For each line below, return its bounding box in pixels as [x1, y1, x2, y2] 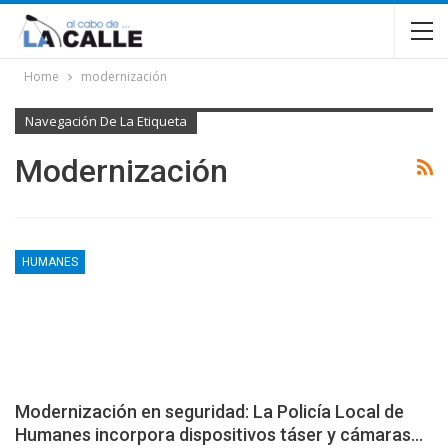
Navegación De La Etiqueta [25, 112, 187, 130]
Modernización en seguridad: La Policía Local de [15, 401, 404, 423]
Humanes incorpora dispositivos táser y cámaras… [15, 424, 423, 446]
